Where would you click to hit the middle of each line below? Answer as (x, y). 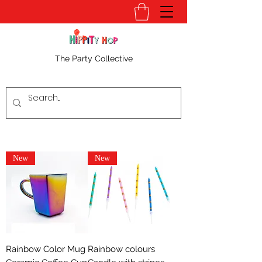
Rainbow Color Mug (46, 249)
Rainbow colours (121, 249)
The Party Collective (94, 58)
